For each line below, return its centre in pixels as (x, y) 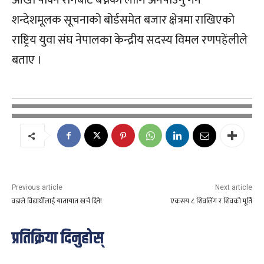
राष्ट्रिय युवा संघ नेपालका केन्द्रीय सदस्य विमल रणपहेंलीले (130, 40)
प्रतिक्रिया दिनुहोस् (58, 239)
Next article (233, 188)
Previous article (37, 188)
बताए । (27, 60)
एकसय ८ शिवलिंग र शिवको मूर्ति (211, 201)
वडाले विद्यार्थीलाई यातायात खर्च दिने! (57, 201)
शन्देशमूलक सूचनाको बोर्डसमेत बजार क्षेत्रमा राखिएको (123, 20)
